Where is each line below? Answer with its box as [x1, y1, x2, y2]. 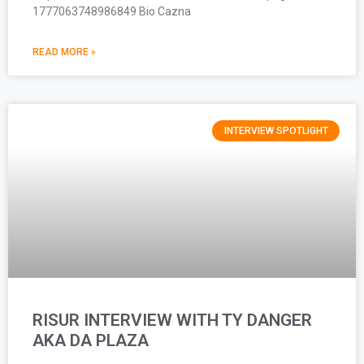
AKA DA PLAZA [32, 330, 149, 350]
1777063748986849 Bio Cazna [32, 4, 191, 18]
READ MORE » [32, 45, 96, 58]
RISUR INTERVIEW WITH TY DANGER [32, 310, 312, 330]
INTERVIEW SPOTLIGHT [223, 124, 328, 136]
